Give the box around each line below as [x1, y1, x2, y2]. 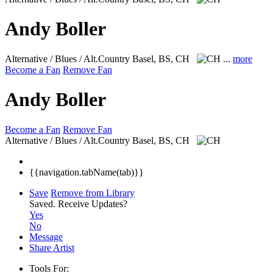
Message [29, 231, 63, 242]
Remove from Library [51, 187, 135, 198]
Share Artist [29, 242, 74, 253]
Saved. [29, 198, 58, 209]
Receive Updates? [58, 198, 127, 209]
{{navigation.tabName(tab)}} [29, 166, 144, 177]
